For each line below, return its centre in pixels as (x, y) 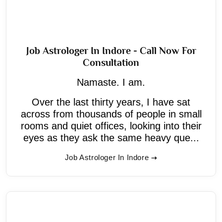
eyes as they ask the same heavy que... (111, 138)
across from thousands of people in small (111, 114)
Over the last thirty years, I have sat (111, 102)
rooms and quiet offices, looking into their (111, 126)
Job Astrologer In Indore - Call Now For (111, 50)
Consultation (111, 62)
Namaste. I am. (111, 82)
